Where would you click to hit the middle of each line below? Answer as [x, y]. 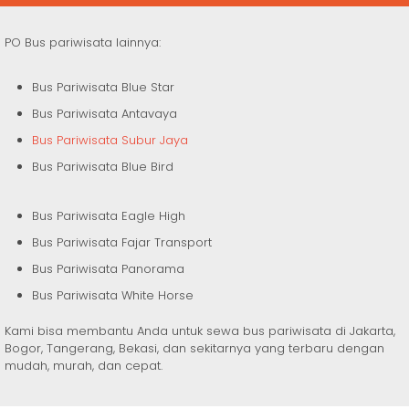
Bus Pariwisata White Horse [113, 296]
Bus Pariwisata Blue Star [103, 88]
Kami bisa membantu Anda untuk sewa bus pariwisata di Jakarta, [200, 331]
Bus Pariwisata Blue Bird [103, 167]
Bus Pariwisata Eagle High [109, 216]
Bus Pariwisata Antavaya [105, 114]
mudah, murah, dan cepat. [84, 366]
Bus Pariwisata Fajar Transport [122, 243]
